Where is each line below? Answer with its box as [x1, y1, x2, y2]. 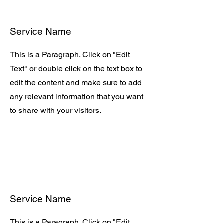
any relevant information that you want [10, 92, 143, 101]
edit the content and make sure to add [10, 78, 142, 87]
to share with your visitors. [10, 106, 101, 115]
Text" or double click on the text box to [10, 64, 142, 73]
